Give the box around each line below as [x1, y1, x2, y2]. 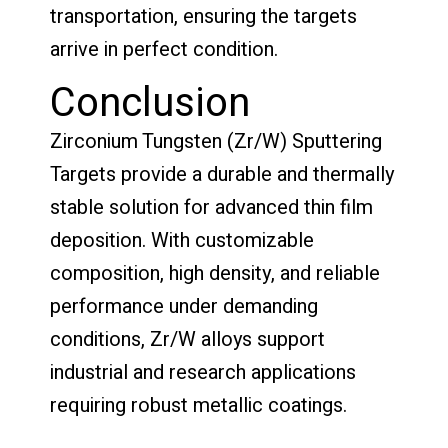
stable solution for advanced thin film [50, 192, 373, 222]
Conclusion [50, 73, 250, 133]
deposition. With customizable [50, 225, 314, 255]
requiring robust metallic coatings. [50, 390, 347, 420]
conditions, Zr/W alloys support [50, 324, 325, 354]
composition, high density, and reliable [50, 258, 380, 288]
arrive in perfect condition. [50, 34, 278, 64]
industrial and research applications [50, 357, 356, 387]
